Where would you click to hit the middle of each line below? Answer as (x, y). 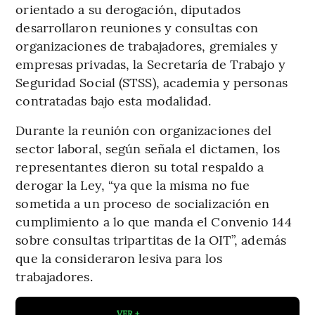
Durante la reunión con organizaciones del (144, 130)
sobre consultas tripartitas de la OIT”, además (151, 240)
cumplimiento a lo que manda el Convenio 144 (154, 221)
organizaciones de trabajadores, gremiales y (147, 46)
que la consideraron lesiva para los (119, 258)
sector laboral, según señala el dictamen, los (148, 148)
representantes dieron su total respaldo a (140, 167)
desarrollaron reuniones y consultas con (137, 27)
